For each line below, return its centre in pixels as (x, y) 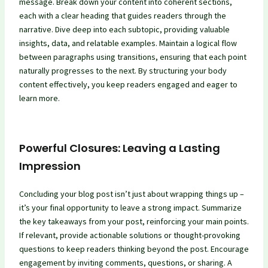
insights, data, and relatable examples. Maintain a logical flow (128, 43)
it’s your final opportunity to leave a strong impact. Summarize (130, 207)
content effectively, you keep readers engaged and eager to (128, 84)
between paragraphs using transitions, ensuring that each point (133, 57)
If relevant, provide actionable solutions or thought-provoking (130, 235)
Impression (50, 166)
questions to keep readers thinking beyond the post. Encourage (134, 249)
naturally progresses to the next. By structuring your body (123, 70)
